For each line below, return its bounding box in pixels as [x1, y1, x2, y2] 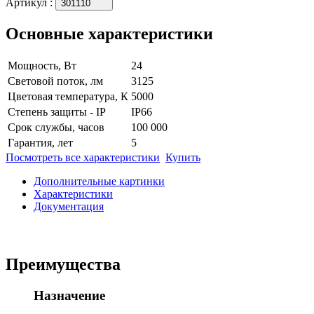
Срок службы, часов [8, 121, 104, 133]
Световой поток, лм [8, 74, 103, 87]
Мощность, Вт [8, 59, 76, 71]
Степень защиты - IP [8, 105, 106, 118]
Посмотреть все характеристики [6, 151, 160, 163]
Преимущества [6, 254, 121, 273]
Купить [165, 151, 200, 163]
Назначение [34, 287, 105, 303]
